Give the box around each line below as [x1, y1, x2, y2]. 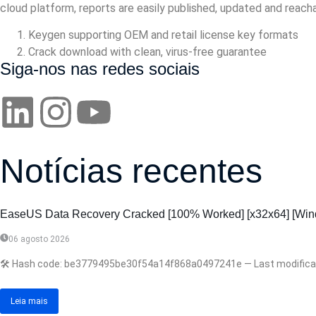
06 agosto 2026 [8, 233, 70, 244]
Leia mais [11, 296, 48, 306]
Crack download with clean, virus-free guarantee [28, 44, 267, 59]
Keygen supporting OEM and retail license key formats [28, 28, 298, 42]
